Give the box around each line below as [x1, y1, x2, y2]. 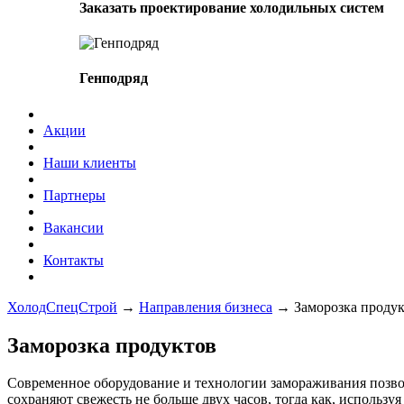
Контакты [43, 252, 104, 268]
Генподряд [79, 70, 148, 87]
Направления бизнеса [139, 298, 272, 315]
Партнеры [43, 187, 106, 203]
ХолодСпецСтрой [7, 298, 117, 315]
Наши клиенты [43, 154, 136, 170]
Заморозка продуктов [7, 333, 216, 357]
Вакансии [43, 219, 104, 235]
